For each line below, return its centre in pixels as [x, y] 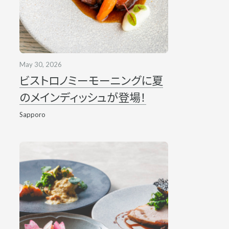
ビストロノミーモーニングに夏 [91, 80]
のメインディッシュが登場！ [83, 97]
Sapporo [32, 114]
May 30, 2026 [40, 64]
